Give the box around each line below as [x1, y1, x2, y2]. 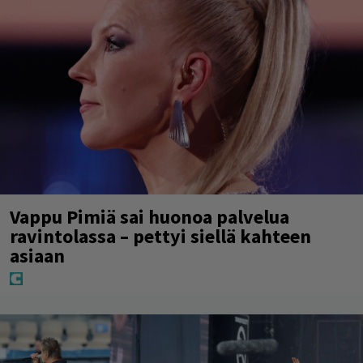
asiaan [10, 242, 65, 268]
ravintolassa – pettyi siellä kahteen [10, 223, 311, 249]
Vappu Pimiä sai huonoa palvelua [10, 203, 289, 229]
